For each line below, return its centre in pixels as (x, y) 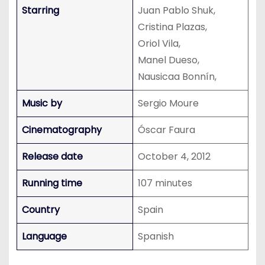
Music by (42, 103)
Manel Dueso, (168, 60)
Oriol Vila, (159, 43)
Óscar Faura (166, 130)
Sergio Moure (168, 103)
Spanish (156, 236)
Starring (40, 10)
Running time (52, 183)
